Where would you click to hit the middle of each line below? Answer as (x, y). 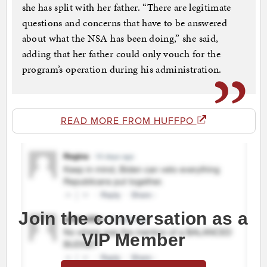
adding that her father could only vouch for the (121, 54)
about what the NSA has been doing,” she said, (120, 38)
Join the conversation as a (133, 219)
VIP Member (133, 240)
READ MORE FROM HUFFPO (128, 121)
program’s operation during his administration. (122, 69)
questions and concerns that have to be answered (124, 23)
